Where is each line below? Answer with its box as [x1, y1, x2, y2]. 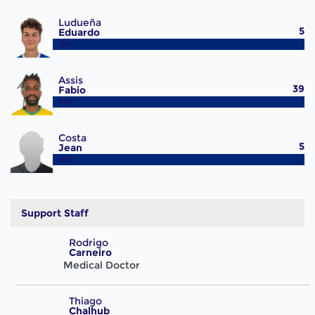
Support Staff [21, 207, 89, 220]
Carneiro [68, 246, 112, 259]
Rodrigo [68, 236, 108, 250]
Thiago [68, 294, 102, 307]
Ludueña [58, 16, 101, 30]
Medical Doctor [63, 259, 140, 272]
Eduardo [58, 26, 100, 39]
